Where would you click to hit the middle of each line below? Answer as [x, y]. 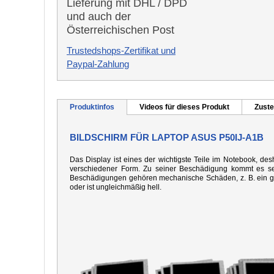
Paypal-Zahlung [98, 64]
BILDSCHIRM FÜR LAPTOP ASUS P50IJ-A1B [167, 137]
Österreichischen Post [120, 30]
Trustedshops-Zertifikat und [121, 50]
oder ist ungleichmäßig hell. [116, 187]
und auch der [99, 17]
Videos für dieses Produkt [184, 107]
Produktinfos [92, 107]
